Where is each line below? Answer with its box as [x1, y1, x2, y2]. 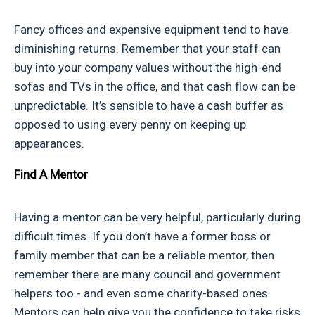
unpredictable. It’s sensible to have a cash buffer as [14, 98, 283, 113]
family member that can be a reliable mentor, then [14, 248, 274, 263]
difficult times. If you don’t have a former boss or [14, 229, 271, 244]
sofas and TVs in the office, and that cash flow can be [14, 79, 295, 94]
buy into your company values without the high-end [14, 60, 281, 75]
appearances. [14, 136, 84, 151]
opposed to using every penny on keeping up [14, 117, 246, 132]
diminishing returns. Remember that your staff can [14, 41, 281, 56]
